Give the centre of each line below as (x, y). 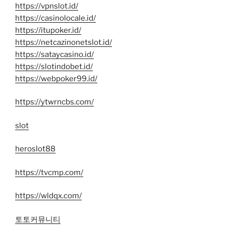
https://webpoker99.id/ (56, 78)
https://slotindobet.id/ (54, 66)
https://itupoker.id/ (48, 30)
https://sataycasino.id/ (54, 54)
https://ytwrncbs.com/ (54, 102)
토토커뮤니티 (38, 219)
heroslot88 (35, 149)
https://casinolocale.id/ (55, 18)
